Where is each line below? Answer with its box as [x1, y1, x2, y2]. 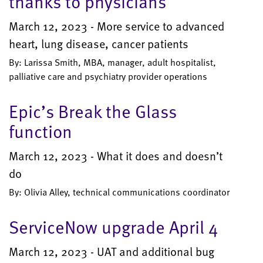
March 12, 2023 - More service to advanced [9, 17, 224, 35]
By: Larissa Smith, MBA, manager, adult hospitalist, [9, 55, 216, 70]
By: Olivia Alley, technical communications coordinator [9, 185, 230, 200]
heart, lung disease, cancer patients [9, 35, 188, 53]
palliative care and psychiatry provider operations [9, 69, 207, 84]
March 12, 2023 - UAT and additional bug [9, 242, 214, 261]
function [9, 118, 72, 144]
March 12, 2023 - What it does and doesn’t [9, 147, 222, 165]
